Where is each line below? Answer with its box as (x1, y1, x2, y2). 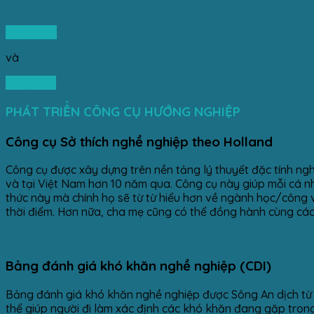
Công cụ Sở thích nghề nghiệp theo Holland (6, 132, 273, 150)
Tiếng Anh (6, 76, 56, 90)
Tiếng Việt (6, 25, 57, 40)
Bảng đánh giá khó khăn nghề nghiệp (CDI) (6, 257, 271, 274)
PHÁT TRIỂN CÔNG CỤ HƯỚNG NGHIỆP (6, 102, 240, 120)
